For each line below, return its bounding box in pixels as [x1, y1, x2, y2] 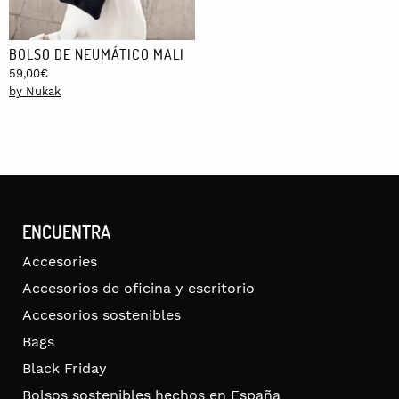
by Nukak [9, 85, 61, 99]
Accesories [22, 253, 97, 271]
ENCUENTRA [22, 220, 110, 244]
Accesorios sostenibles [22, 306, 181, 324]
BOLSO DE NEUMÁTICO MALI [9, 45, 184, 64]
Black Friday [22, 360, 107, 378]
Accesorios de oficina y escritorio [22, 280, 255, 297]
